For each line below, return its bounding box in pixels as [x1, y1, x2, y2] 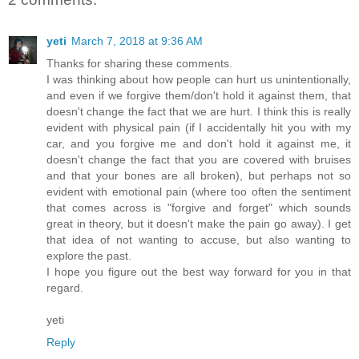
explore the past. [46, 249, 131, 263]
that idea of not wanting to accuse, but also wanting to [46, 233, 351, 247]
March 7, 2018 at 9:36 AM [71, 34, 203, 48]
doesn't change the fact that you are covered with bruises [46, 153, 351, 167]
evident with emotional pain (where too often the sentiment [46, 185, 351, 199]
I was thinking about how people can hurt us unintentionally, [46, 73, 351, 87]
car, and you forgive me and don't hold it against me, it [46, 137, 351, 151]
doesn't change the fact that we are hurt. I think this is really [46, 105, 351, 119]
